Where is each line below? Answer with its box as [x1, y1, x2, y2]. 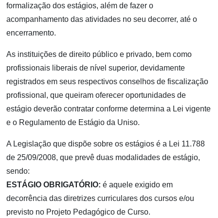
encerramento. [6, 28, 56, 37]
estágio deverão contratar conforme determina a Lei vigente [6, 104, 211, 113]
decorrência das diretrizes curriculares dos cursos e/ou [6, 194, 195, 202]
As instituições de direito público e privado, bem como [6, 50, 192, 58]
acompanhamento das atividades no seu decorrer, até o [6, 15, 198, 23]
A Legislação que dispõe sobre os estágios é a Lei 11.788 [6, 139, 205, 148]
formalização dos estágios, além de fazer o [6, 1, 154, 10]
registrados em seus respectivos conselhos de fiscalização [6, 77, 209, 86]
